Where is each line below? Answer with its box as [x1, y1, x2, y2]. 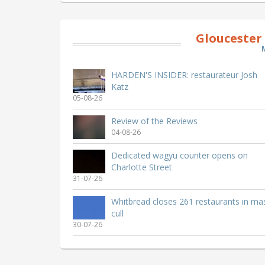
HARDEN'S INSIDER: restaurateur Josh [111, 69, 257, 80]
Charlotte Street [111, 161, 172, 173]
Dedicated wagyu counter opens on [111, 149, 248, 161]
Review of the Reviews [111, 115, 198, 127]
